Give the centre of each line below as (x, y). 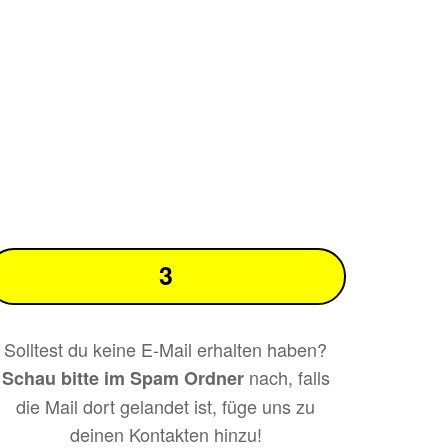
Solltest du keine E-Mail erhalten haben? (166, 349)
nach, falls (286, 377)
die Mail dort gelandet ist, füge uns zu (166, 406)
